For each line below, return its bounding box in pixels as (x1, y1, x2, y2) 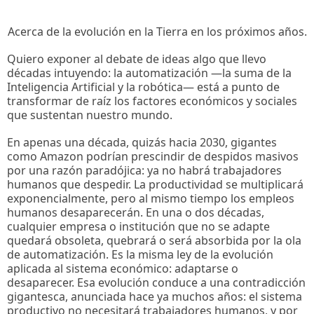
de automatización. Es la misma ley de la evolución (7, 247, 273, 263)
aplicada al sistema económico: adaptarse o (7, 261, 238, 277)
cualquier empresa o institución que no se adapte (7, 219, 270, 235)
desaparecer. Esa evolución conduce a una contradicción (7, 275, 306, 291)
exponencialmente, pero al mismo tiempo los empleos (7, 191, 294, 207)
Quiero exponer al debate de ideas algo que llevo (7, 50, 266, 67)
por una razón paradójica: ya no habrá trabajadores (7, 163, 282, 179)
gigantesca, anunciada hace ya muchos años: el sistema (7, 289, 302, 305)
